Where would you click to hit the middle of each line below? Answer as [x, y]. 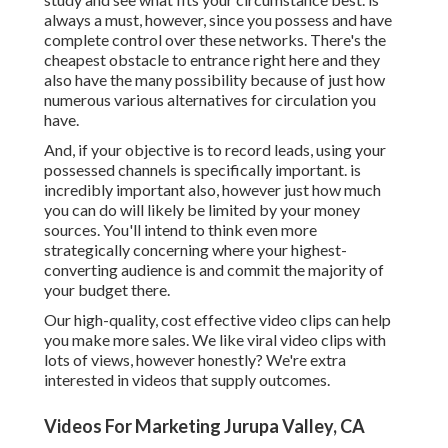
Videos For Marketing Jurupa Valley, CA [204, 426]
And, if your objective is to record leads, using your [215, 150]
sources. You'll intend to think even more [180, 230]
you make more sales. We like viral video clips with [215, 340]
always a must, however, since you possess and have [218, 20]
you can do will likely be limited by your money [202, 210]
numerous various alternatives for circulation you [210, 100]
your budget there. [107, 290]
